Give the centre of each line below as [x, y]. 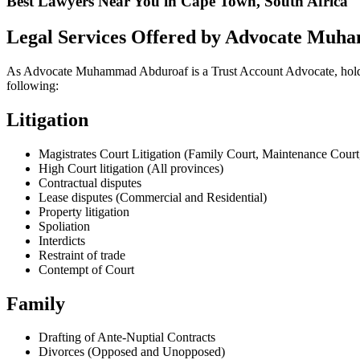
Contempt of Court [86, 269]
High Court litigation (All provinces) [131, 168]
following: [33, 85]
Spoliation [64, 226]
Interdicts [62, 240]
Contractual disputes [90, 182]
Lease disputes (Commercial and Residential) [153, 197]
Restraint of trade [82, 255]
